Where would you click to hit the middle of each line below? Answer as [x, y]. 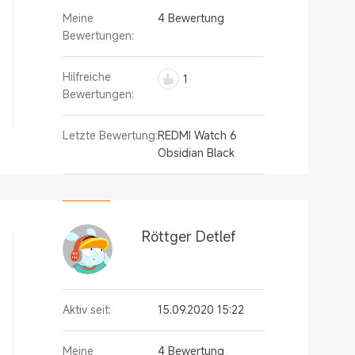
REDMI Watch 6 [197, 135]
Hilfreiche [87, 76]
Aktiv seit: [87, 309]
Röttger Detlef [189, 236]
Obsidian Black [196, 153]
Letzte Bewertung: [110, 135]
